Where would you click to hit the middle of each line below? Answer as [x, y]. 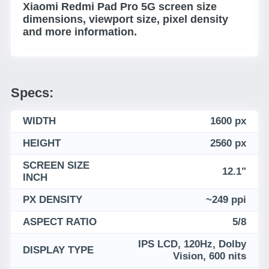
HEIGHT [42, 143]
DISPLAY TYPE [58, 250]
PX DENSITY [53, 200]
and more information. [80, 32]
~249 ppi [226, 200]
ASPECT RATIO [60, 222]
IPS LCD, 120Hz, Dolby [192, 244]
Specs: [32, 93]
